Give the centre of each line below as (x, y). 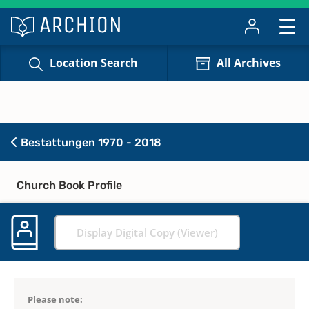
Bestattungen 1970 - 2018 (90, 142)
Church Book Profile (69, 185)
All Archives (248, 63)
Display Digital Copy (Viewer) (147, 232)
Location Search (94, 63)
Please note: (55, 299)
